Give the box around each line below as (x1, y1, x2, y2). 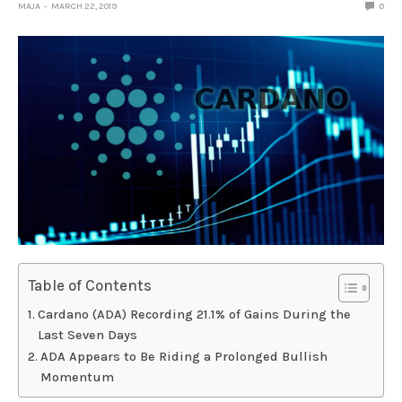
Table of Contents (28, 276, 153, 295)
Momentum (39, 370, 114, 386)
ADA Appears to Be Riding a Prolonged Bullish (39, 349, 328, 365)
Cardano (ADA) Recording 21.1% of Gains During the (37, 307, 351, 323)
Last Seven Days (37, 328, 137, 344)
